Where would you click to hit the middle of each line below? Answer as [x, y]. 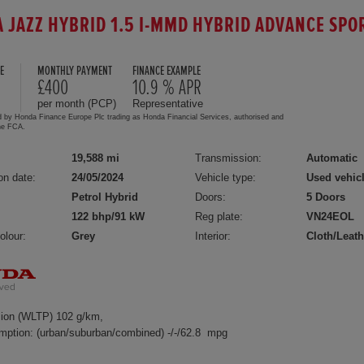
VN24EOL [331, 216]
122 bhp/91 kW [108, 216]
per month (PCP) [77, 103]
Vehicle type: [226, 177]
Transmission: [229, 158]
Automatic [332, 158]
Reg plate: [219, 216]
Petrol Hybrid [105, 197]
